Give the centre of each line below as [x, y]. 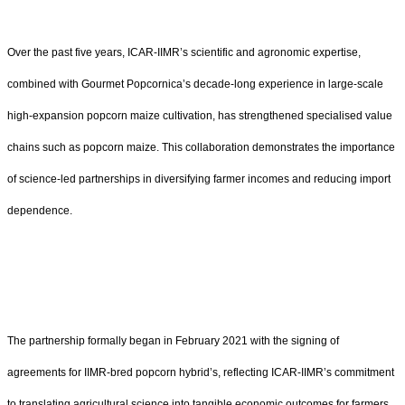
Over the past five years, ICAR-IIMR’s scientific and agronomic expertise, [184, 53]
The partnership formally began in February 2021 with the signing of [173, 341]
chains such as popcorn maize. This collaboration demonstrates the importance [201, 148]
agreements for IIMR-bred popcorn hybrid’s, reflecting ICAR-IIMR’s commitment [201, 373]
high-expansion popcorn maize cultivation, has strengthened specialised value [200, 116]
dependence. [40, 211]
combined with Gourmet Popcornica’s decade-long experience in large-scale [195, 85]
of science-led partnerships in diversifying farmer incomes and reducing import [199, 179]
